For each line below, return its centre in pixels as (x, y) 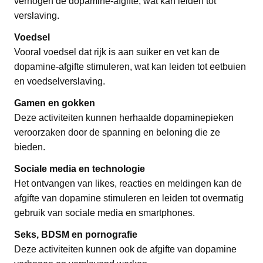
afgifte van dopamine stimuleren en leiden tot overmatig (129, 198)
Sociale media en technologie (80, 168)
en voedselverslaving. (60, 81)
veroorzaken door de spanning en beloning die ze (117, 132)
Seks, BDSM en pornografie (76, 234)
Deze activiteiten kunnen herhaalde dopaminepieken (124, 117)
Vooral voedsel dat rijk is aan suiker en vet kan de (117, 52)
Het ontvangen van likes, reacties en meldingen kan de (128, 183)
